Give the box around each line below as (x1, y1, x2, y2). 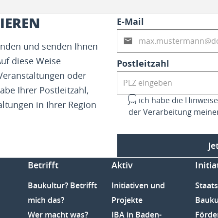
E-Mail (117, 15, 144, 28)
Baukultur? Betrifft (28, 180, 97, 191)
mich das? (28, 194, 65, 205)
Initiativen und (111, 180, 165, 191)
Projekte (111, 194, 143, 205)
